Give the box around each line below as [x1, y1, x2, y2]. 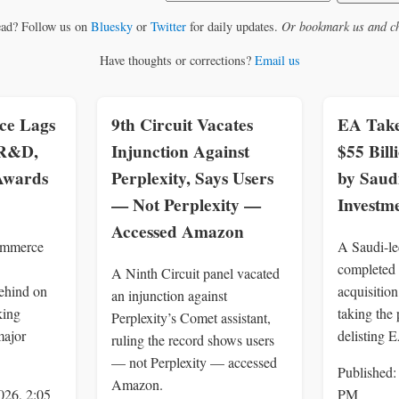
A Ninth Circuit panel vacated [111, 264, 280, 283]
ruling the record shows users [111, 330, 274, 350]
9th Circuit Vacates [111, 112, 253, 138]
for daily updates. [185, 18, 281, 36]
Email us [254, 51, 300, 69]
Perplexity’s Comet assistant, [111, 308, 271, 328]
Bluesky [90, 18, 133, 36]
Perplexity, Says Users [111, 166, 273, 191]
